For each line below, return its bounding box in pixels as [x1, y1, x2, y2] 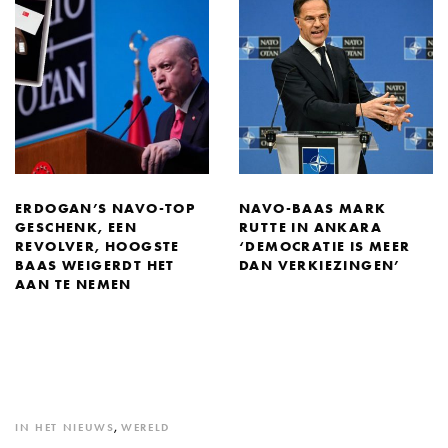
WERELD [121, 420, 171, 435]
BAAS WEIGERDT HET [15, 256, 175, 275]
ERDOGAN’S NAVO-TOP [15, 199, 196, 218]
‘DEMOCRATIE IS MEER [239, 237, 411, 256]
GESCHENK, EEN [15, 218, 138, 237]
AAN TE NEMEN [15, 275, 132, 294]
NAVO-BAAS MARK [239, 199, 387, 218]
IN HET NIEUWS [15, 420, 115, 435]
